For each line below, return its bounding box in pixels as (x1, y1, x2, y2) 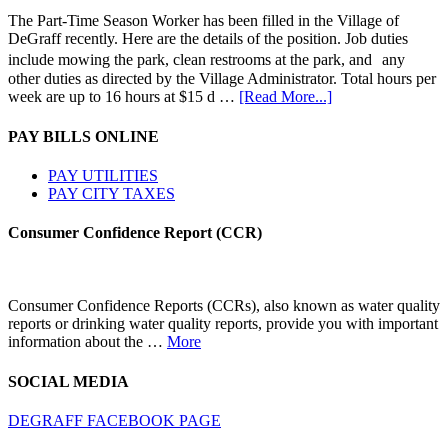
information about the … (8, 333, 167, 351)
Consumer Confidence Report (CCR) (8, 224, 262, 242)
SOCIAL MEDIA (8, 372, 129, 390)
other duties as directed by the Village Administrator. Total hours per (8, 70, 436, 88)
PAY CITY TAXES (48, 184, 175, 202)
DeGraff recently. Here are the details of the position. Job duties (8, 30, 408, 48)
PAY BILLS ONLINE (8, 127, 159, 145)
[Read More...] (239, 88, 332, 106)
